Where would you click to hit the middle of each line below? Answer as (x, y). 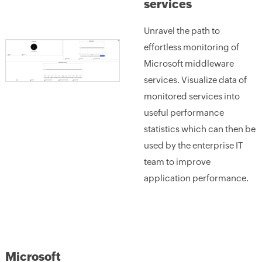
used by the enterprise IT (193, 145)
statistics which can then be (199, 129)
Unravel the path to (182, 31)
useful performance (184, 113)
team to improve (177, 162)
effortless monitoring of (191, 47)
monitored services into (192, 96)
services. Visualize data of (195, 80)
